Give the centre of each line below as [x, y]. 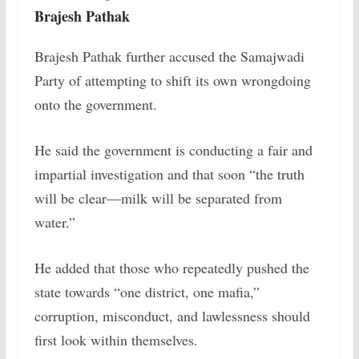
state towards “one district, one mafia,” [147, 292]
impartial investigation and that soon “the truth [169, 174]
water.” [54, 222]
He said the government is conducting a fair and [173, 150]
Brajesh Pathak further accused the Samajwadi [169, 56]
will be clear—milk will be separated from [158, 198]
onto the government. [95, 104]
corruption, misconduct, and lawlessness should [172, 316]
